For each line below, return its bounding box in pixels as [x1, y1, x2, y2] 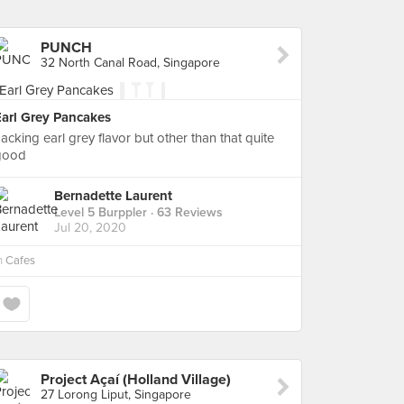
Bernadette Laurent [54, 188, 172, 205]
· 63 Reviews [147, 205, 223, 221]
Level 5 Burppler [54, 205, 147, 221]
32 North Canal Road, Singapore [41, 55, 220, 70]
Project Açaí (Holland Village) [41, 371, 231, 389]
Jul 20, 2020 [54, 220, 126, 236]
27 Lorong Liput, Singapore [41, 387, 191, 402]
